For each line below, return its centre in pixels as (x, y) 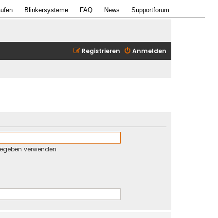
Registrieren (101, 51)
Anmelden (149, 51)
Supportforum (150, 10)
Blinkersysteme (46, 10)
